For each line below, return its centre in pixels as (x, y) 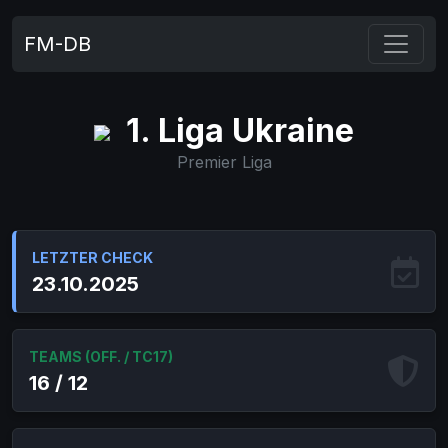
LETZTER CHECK (92, 257)
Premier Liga (224, 162)
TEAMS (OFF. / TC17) (101, 356)
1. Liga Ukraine (236, 130)
